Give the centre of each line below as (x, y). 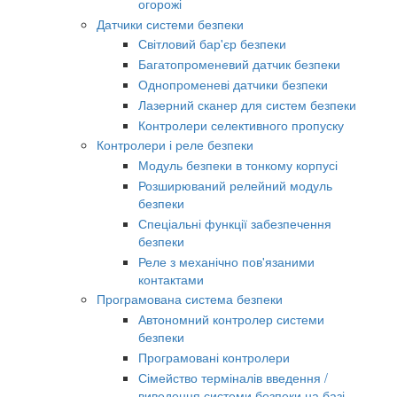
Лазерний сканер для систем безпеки (247, 104)
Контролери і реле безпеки (175, 145)
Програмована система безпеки (190, 299)
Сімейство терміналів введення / (233, 377)
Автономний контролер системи (231, 319)
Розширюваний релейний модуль (235, 185)
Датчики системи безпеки (170, 23)
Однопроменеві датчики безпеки (233, 84)
